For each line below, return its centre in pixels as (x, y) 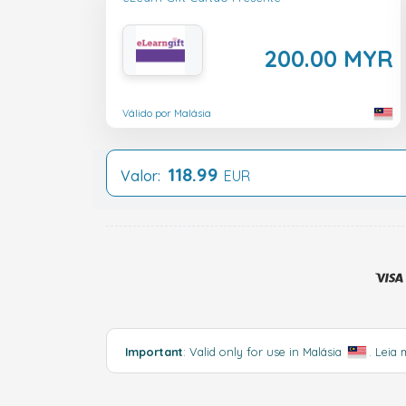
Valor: (144, 175)
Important (154, 351)
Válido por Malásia (167, 114)
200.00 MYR (329, 58)
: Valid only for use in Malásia (264, 351)
